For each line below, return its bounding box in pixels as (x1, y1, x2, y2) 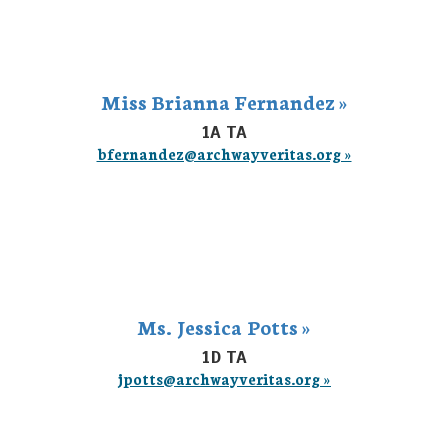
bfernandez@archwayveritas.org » (96, 143, 352, 164)
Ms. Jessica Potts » (137, 312, 311, 340)
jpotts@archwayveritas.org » (117, 368, 331, 389)
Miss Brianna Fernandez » (100, 87, 348, 115)
